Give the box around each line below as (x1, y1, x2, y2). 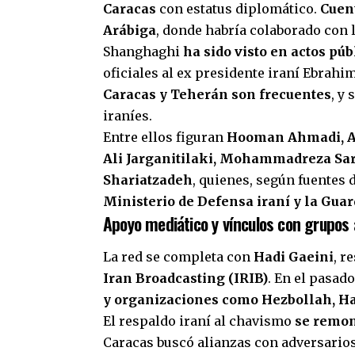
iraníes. (103, 108, 152, 124)
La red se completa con (103, 248, 254, 265)
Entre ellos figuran (103, 129, 227, 146)
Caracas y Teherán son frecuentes (103, 86, 331, 103)
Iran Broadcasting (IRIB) (103, 269, 268, 286)
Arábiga (103, 22, 156, 39)
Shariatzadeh (103, 172, 193, 189)
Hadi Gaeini (254, 248, 334, 265)
